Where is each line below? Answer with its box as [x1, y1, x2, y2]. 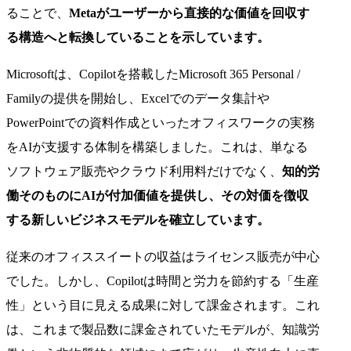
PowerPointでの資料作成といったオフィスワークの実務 [6, 115, 315, 129]
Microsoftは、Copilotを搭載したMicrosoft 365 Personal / [6, 67, 300, 81]
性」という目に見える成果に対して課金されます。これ [6, 298, 320, 312]
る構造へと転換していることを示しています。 [6, 30, 270, 44]
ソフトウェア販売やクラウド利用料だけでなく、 [6, 164, 282, 178]
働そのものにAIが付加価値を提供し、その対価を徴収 [6, 188, 309, 202]
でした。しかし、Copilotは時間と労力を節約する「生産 [6, 273, 319, 288]
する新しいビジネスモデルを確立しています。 [6, 212, 270, 226]
